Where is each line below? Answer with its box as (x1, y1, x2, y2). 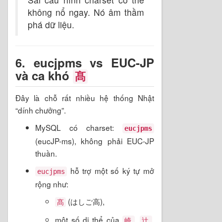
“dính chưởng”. (15, 104, 66, 115)
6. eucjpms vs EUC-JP (15, 54, 154, 71)
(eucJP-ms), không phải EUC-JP (35, 135, 154, 146)
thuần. (35, 147, 57, 159)
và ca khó (15, 66, 73, 84)
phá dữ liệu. (28, 18, 74, 31)
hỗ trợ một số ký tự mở (67, 165, 154, 176)
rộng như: (35, 178, 68, 189)
